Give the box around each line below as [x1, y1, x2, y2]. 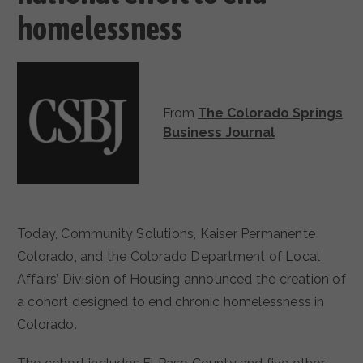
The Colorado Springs [198, 105, 343, 121]
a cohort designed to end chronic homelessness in [17, 293, 325, 310]
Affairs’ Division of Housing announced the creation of [17, 271, 346, 287]
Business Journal [163, 124, 275, 140]
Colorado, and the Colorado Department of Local [17, 248, 321, 264]
